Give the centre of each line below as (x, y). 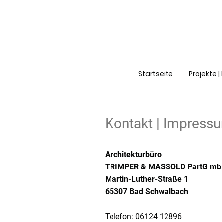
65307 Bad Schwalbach (147, 192)
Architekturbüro (133, 155)
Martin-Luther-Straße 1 (147, 179)
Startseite (156, 74)
